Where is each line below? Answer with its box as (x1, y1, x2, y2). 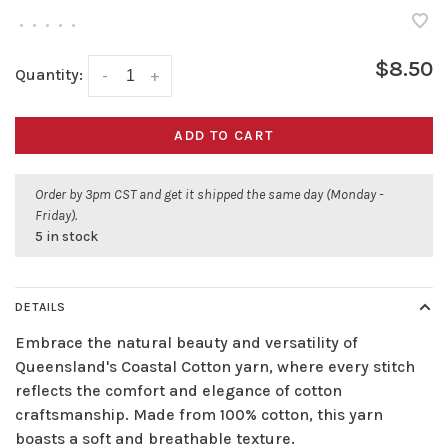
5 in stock (35, 228, 98, 246)
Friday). (35, 207, 77, 225)
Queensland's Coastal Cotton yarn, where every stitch (15, 357, 415, 377)
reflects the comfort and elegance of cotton (15, 381, 342, 401)
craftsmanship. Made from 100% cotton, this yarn (15, 405, 383, 425)
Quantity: (15, 65, 83, 85)
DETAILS (15, 300, 66, 315)
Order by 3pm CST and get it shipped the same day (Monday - (35, 186, 383, 204)
